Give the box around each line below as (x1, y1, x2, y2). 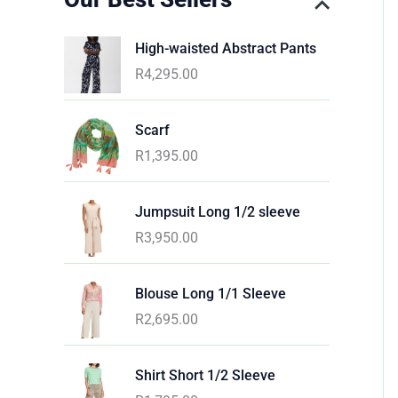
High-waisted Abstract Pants (135, 39, 316, 57)
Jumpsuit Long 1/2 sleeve (135, 203, 300, 220)
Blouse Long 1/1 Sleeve (135, 284, 286, 302)
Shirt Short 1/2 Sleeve (135, 366, 275, 384)
